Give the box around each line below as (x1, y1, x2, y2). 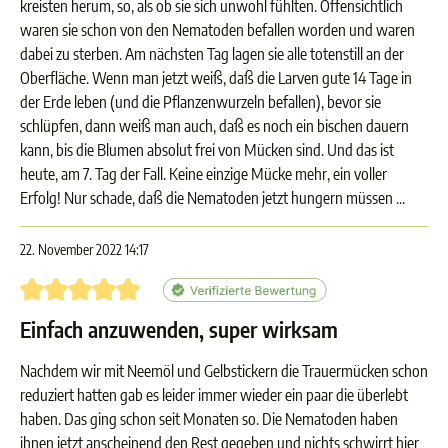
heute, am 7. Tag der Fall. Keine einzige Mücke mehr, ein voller (20, 164, 387, 184)
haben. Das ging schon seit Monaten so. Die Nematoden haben (20, 409, 398, 429)
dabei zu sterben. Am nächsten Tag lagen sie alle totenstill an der (20, 44, 404, 64)
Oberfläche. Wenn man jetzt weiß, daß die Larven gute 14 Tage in (20, 68, 412, 88)
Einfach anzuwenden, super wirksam (20, 316, 338, 343)
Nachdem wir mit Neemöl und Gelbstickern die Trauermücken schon (20, 361, 428, 381)
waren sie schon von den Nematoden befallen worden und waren (20, 20, 415, 40)
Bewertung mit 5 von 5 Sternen (19, 278, 207, 298)
